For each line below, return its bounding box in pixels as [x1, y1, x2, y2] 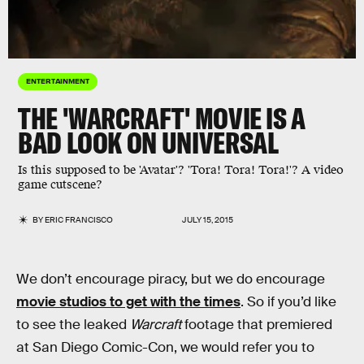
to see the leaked [16, 316, 130, 333]
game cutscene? [18, 177, 102, 193]
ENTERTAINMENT [26, 76, 89, 85]
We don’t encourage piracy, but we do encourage [16, 271, 325, 288]
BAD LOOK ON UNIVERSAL [18, 124, 279, 161]
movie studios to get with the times [16, 293, 240, 310]
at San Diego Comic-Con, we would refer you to [16, 339, 314, 356]
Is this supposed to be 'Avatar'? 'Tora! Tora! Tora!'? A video [18, 162, 344, 178]
